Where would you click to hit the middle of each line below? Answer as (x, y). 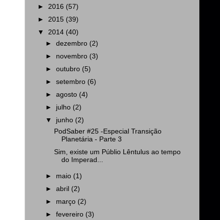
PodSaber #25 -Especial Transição (108, 131)
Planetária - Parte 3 (91, 139)
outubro (69, 69)
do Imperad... (82, 160)
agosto (68, 95)
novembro (73, 56)
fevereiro (71, 215)
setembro (72, 82)
